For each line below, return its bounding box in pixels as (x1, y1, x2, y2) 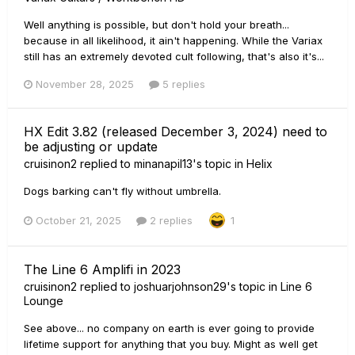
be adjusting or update (24, 139, 158, 155)
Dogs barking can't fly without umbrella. (24, 185, 221, 198)
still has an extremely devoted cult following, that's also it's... (24, 50, 324, 63)
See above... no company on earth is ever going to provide (24, 322, 315, 335)
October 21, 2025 (36, 213, 121, 227)
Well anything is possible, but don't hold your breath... (24, 18, 289, 32)
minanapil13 (134, 157, 193, 171)
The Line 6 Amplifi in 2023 (24, 261, 181, 278)
